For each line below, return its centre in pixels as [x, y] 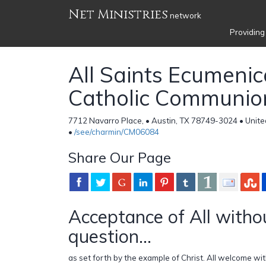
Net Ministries [118, 15]
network [185, 15]
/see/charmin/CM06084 [117, 132]
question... [110, 236]
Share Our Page [120, 157]
